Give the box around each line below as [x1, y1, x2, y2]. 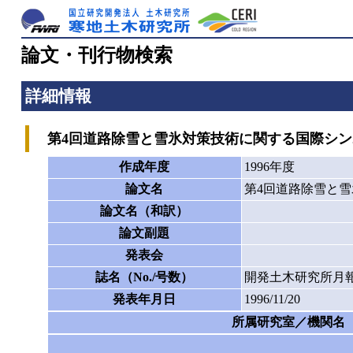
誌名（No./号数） [95, 269, 193, 284]
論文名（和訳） [100, 203, 188, 217]
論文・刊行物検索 [20, 45, 173, 65]
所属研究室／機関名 [232, 314, 345, 329]
